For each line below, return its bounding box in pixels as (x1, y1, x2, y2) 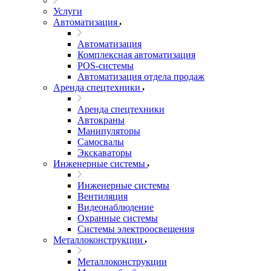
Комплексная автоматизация (77, 50, 195, 60)
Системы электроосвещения (77, 224, 194, 234)
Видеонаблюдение (77, 202, 154, 212)
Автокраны (77, 115, 125, 125)
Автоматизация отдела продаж (77, 71, 204, 82)
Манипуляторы (77, 126, 140, 136)
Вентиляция (77, 191, 128, 201)
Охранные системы (77, 213, 158, 223)
